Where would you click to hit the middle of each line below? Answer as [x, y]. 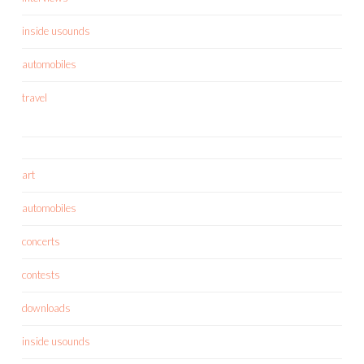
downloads [46, 308]
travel [35, 97]
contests [41, 274]
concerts [41, 241]
